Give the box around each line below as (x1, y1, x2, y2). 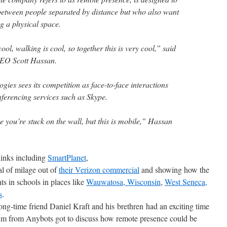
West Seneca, (165, 176, 207, 187)
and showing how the (139, 164, 209, 175)
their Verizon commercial (59, 164, 139, 175)
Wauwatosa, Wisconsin (86, 176, 161, 187)
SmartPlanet (48, 152, 86, 163)
